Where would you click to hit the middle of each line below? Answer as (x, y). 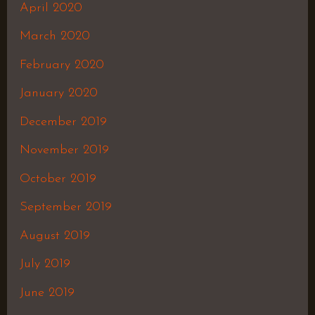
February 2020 (62, 65)
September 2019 (65, 207)
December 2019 (63, 122)
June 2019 (47, 292)
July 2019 (45, 264)
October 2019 (58, 179)
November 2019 (64, 150)
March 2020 (54, 37)
